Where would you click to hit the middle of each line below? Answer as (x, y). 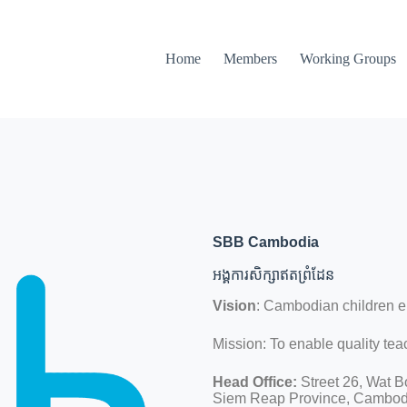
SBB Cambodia (266, 242)
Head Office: (255, 382)
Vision (234, 305)
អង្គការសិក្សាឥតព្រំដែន (273, 274)
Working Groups (347, 59)
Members (250, 59)
